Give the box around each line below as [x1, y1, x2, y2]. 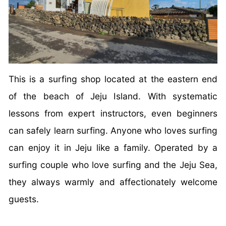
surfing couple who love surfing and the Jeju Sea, [9, 159, 217, 170]
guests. [9, 193, 39, 204]
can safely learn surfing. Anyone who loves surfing [9, 125, 217, 136]
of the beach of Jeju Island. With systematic [9, 90, 217, 101]
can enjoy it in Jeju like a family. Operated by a [9, 142, 217, 153]
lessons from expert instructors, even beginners [9, 107, 217, 119]
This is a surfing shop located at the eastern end [9, 73, 217, 84]
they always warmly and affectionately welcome [9, 176, 217, 187]
